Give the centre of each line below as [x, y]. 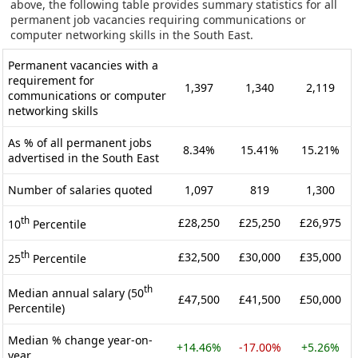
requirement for [51, 80]
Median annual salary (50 [76, 292]
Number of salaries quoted [80, 189]
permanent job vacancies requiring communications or [158, 19]
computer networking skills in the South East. [132, 34]
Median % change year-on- [80, 340]
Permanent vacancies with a [83, 65]
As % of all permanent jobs [80, 142]
